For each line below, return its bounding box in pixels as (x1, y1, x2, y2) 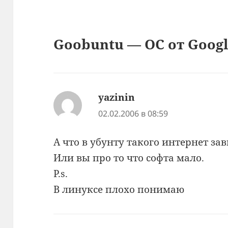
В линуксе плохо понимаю (53, 183, 185, 196)
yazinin (98, 90, 135, 104)
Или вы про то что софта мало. (53, 151, 205, 165)
